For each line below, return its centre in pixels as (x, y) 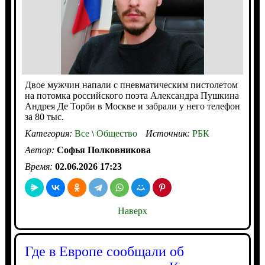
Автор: (41, 150)
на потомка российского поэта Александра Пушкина (132, 96)
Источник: (169, 134)
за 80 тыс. (44, 117)
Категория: (49, 134)
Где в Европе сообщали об (104, 252)
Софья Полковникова (104, 150)
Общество (115, 134)
